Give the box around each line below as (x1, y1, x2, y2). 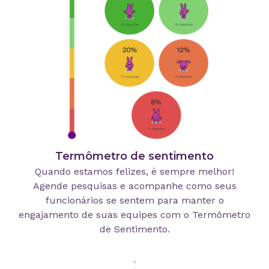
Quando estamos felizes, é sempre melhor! (35, 166, 234, 178)
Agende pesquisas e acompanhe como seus (32, 180, 237, 192)
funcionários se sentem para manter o (45, 195, 224, 207)
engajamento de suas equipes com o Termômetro (19, 209, 250, 221)
